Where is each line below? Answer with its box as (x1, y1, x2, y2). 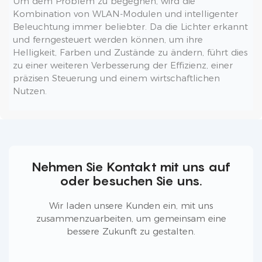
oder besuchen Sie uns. (60, 173, 202, 188)
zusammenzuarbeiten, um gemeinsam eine (36, 212, 226, 224)
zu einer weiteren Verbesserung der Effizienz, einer (12, 59, 233, 71)
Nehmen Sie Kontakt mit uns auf (32, 158, 230, 174)
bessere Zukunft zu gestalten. (67, 225, 195, 237)
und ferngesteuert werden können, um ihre (12, 33, 203, 45)
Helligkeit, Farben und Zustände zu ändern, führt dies (12, 46, 247, 58)
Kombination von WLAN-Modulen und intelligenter (12, 8, 238, 19)
